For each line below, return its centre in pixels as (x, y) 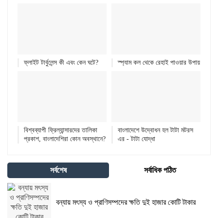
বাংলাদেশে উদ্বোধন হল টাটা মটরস (155, 130)
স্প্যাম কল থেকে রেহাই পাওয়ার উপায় (159, 62)
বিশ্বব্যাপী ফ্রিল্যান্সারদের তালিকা (61, 130)
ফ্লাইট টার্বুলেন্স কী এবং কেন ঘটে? (61, 62)
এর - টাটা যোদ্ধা (136, 139)
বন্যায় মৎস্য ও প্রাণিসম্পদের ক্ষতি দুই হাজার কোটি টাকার (126, 202)
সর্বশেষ (58, 170)
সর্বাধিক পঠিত (160, 170)
